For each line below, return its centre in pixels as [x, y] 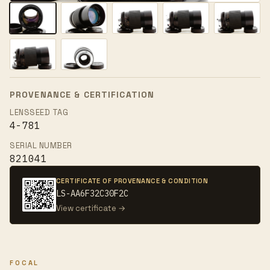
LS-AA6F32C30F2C [92, 193]
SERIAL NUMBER [41, 145]
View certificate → [91, 208]
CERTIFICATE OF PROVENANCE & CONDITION [132, 181]
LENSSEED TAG [39, 112]
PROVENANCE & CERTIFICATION [82, 94]
